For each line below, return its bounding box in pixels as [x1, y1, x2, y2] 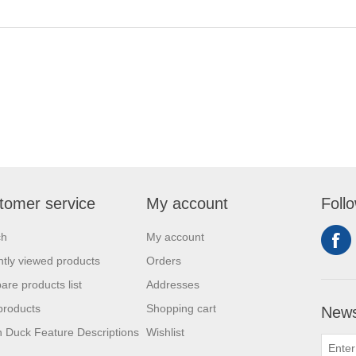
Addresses [146, 277, 199, 291]
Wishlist [146, 325, 184, 339]
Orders [146, 253, 181, 267]
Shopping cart [146, 301, 216, 315]
